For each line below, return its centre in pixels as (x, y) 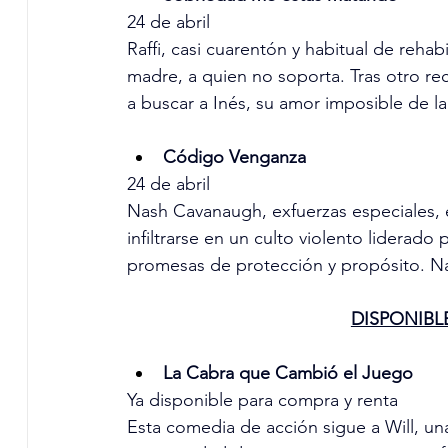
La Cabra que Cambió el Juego (287, 373)
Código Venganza (234, 157)
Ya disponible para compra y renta (262, 400)
